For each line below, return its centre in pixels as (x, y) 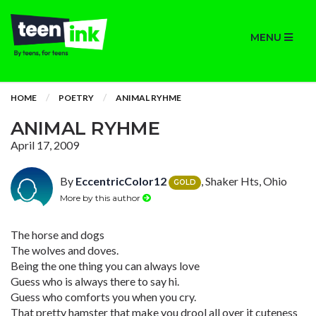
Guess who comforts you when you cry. (103, 297)
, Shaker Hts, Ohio (244, 181)
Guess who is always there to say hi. (95, 281)
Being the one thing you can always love (105, 266)
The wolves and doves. (65, 250)
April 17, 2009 (45, 145)
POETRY (76, 98)
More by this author (101, 197)
